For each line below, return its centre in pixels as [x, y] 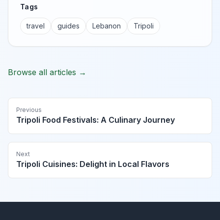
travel [36, 26]
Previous [29, 110]
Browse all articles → [47, 72]
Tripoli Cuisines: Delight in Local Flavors [93, 164]
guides [69, 26]
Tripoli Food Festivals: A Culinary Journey [96, 120]
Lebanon [107, 26]
